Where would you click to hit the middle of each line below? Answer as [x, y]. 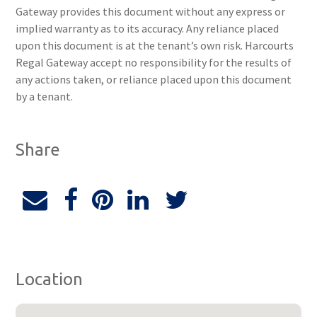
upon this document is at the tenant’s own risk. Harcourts [155, 45]
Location [50, 279]
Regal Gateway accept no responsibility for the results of [154, 62]
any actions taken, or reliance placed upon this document [154, 79]
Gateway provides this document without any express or [151, 11]
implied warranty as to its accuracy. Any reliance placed [148, 28]
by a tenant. [45, 96]
